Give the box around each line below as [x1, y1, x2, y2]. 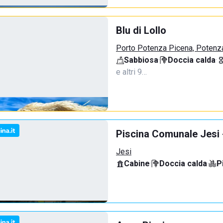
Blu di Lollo [116, 24, 166, 36]
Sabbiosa [124, 55, 158, 65]
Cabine [124, 159, 150, 168]
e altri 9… [116, 67, 147, 77]
